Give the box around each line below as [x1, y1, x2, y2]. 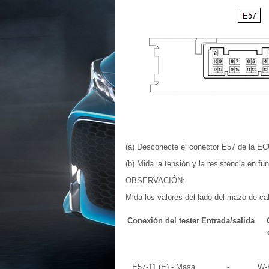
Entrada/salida [201, 216, 255, 225]
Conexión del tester [127, 216, 199, 225]
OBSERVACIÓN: [125, 176, 185, 185]
